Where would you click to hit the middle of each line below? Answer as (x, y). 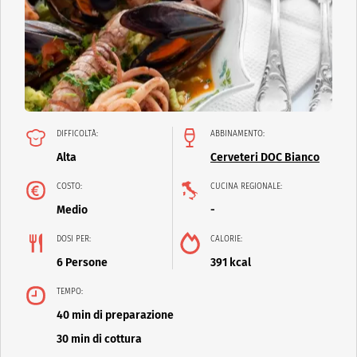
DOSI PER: (74, 239)
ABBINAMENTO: (237, 134)
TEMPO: (70, 292)
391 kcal (231, 263)
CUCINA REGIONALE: (246, 187)
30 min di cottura (99, 339)
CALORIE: (226, 239)
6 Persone (82, 263)
